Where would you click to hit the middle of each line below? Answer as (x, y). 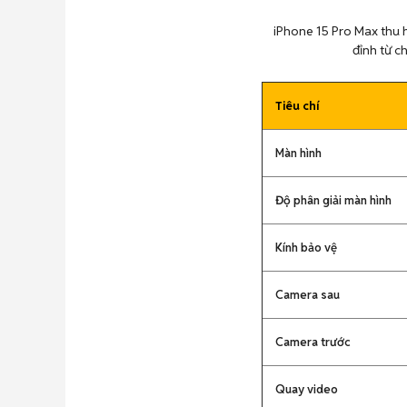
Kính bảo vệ (306, 248)
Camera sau (308, 295)
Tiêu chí (298, 106)
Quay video (307, 389)
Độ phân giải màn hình (333, 200)
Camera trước (313, 342)
